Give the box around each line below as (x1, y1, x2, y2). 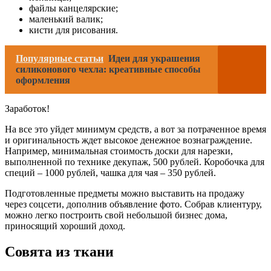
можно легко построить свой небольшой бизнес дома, (5, 210, 227, 221)
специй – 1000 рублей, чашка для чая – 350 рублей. (5, 168, 216, 178)
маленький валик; (29, 14, 103, 25)
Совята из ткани (5, 244, 114, 260)
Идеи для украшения (108, 53, 200, 64)
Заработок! (5, 103, 50, 114)
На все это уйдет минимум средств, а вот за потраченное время (5, 124, 266, 135)
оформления (16, 75, 70, 86)
